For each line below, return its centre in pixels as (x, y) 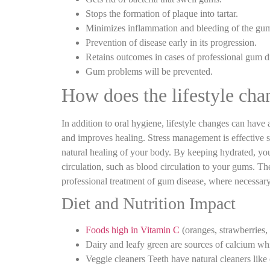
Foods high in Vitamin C (133, 230)
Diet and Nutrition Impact (149, 203)
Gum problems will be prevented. (149, 71)
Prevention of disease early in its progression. (171, 42)
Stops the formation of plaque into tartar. (162, 13)
